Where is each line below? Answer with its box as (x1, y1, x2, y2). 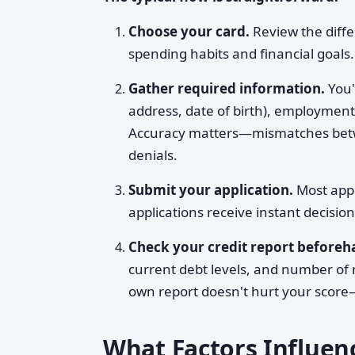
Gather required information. (128, 79, 325, 97)
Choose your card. (128, 22, 250, 40)
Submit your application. (128, 181, 293, 199)
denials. (128, 146, 177, 164)
